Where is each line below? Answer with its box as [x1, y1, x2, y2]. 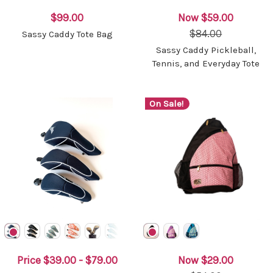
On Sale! [149, 97, 183, 109]
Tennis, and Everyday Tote [152, 58, 260, 69]
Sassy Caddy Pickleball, [155, 44, 256, 56]
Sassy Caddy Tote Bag [21, 29, 113, 40]
